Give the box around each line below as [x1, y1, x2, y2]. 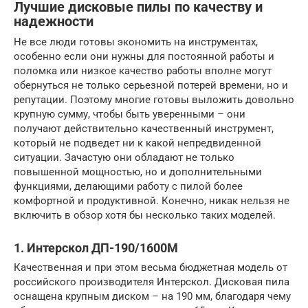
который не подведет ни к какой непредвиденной [14, 137, 261, 150]
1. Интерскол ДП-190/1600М [14, 241, 178, 256]
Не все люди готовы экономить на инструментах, [14, 36, 258, 49]
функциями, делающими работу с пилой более [14, 180, 243, 193]
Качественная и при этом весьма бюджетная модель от [14, 261, 287, 274]
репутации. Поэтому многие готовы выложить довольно [14, 93, 294, 107]
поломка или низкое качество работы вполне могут [14, 65, 272, 78]
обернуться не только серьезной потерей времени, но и [14, 79, 288, 92]
